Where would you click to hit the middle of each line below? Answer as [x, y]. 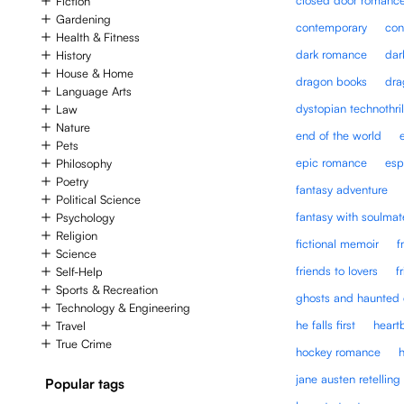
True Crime [84, 344]
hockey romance [339, 351]
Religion [77, 236]
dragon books [332, 81]
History [73, 55]
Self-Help [79, 272]
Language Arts [94, 92]
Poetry [72, 182]
